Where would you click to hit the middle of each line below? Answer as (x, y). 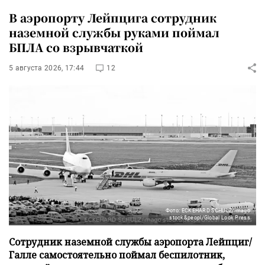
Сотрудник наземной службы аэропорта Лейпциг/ (130, 242)
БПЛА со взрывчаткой (76, 47)
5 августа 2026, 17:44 (47, 68)
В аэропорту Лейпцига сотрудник (113, 17)
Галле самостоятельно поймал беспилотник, (117, 255)
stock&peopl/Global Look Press (210, 217)
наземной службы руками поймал (114, 32)
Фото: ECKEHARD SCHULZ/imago (208, 210)
